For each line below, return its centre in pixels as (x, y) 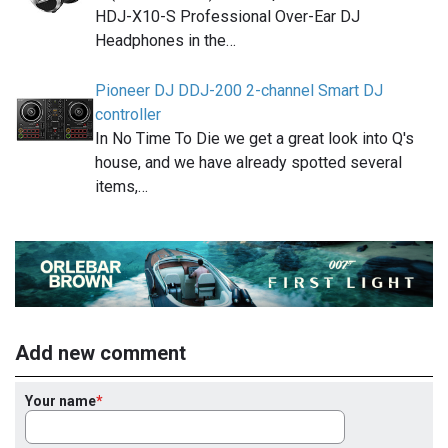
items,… (121, 186)
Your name (60, 400)
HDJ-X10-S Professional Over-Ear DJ (227, 16)
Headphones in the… (165, 40)
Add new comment (100, 352)
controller (128, 114)
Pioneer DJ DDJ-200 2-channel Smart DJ (239, 90)
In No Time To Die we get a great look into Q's (254, 138)
